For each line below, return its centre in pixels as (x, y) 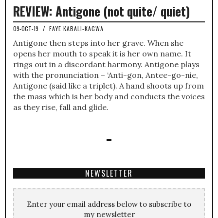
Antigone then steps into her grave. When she (98, 43)
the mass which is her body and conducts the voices (109, 96)
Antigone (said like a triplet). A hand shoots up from (109, 85)
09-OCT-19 (27, 28)
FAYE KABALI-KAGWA (76, 28)
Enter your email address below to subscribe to (109, 204)
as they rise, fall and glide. (61, 107)
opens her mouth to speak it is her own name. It (102, 53)
